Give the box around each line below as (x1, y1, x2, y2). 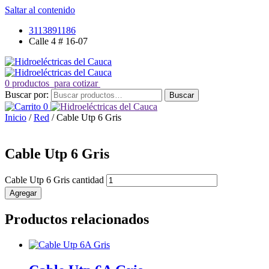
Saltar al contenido (5, 5, 75, 15)
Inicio (5, 112, 26, 122)
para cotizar (49, 78, 100, 88)
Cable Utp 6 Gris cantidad (5, 174, 104, 185)
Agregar (10, 188, 37, 198)
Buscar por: (5, 89, 49, 100)
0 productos (5, 78, 49, 88)
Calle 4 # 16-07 (29, 36, 88, 46)
